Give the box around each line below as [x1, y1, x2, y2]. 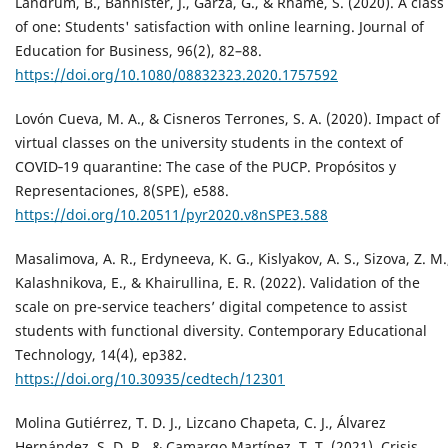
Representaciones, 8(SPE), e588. [15, 181, 229, 201]
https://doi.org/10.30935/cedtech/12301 [15, 369, 285, 389]
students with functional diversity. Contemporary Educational [15, 321, 427, 341]
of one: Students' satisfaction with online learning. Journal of [15, 17, 424, 37]
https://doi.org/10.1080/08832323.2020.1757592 [15, 65, 338, 85]
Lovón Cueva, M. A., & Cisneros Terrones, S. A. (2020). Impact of [15, 109, 440, 129]
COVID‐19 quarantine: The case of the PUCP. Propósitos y [15, 157, 396, 177]
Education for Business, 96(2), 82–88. [15, 41, 262, 61]
